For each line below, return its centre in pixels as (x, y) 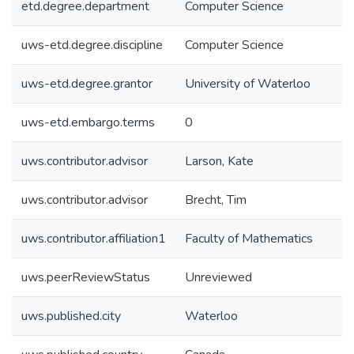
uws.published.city (71, 316)
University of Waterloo (248, 84)
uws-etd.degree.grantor (87, 84)
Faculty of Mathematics (249, 239)
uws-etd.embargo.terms (88, 122)
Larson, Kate (219, 161)
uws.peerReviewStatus (86, 277)
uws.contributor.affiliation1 (94, 239)
